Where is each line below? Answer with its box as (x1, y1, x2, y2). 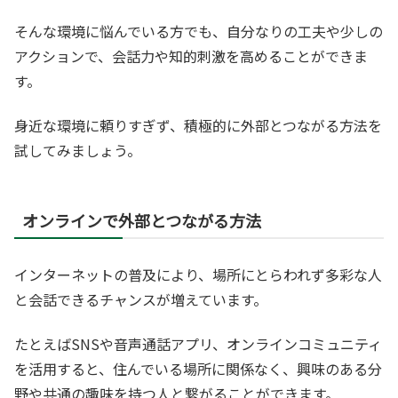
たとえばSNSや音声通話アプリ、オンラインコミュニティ (14, 333, 382, 355)
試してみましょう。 (14, 139, 141, 162)
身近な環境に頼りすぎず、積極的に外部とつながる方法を (14, 115, 382, 137)
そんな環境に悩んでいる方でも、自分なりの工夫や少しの (14, 20, 383, 42)
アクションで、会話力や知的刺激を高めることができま (14, 44, 368, 67)
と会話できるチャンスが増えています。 (14, 289, 267, 311)
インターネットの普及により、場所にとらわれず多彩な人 (14, 264, 382, 286)
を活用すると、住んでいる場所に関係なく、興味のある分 (14, 358, 382, 380)
